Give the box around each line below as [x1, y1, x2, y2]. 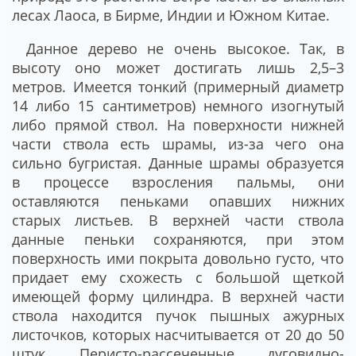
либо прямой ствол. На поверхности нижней [12, 115, 344, 135]
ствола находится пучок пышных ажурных [12, 306, 344, 326]
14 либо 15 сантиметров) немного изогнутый [12, 96, 344, 116]
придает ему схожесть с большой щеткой [12, 268, 344, 288]
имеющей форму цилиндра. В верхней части [12, 287, 344, 307]
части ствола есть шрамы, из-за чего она [12, 134, 344, 154]
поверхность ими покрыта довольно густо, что [12, 249, 344, 269]
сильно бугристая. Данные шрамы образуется [12, 153, 344, 173]
